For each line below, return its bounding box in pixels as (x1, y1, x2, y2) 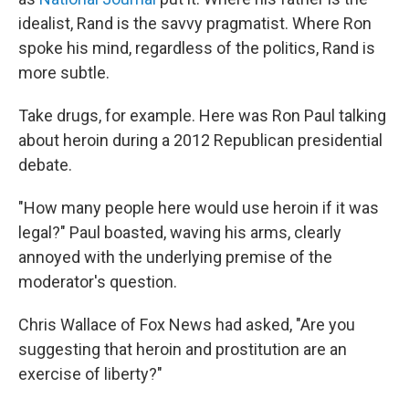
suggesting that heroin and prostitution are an (18, 339, 347, 359)
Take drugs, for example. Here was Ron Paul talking (18, 105, 386, 125)
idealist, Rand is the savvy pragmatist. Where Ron (18, 13, 372, 33)
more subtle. (18, 62, 110, 82)
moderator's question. (18, 271, 177, 291)
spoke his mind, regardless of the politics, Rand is (18, 37, 375, 58)
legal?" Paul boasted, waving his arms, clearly (18, 222, 341, 242)
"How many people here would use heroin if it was (18, 197, 379, 217)
